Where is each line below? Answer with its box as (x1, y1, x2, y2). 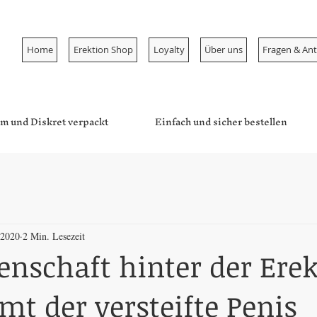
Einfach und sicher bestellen (155, 111, 287, 134)
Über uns (204, 43, 243, 57)
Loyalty (153, 43, 185, 57)
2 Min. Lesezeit (23, 229, 85, 243)
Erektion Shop (73, 43, 133, 57)
